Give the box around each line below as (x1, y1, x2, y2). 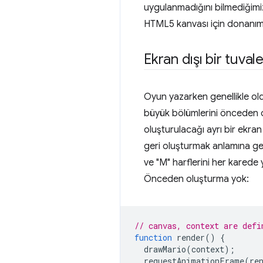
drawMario (144, 244, 186, 255)
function (134, 232, 172, 243)
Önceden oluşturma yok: (144, 173, 249, 185)
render (177, 232, 205, 243)
